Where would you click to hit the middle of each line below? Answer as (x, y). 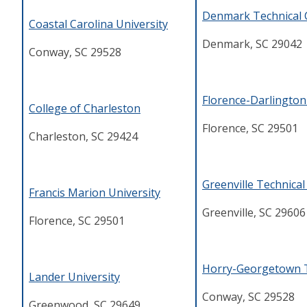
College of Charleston (85, 109)
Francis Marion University (95, 193)
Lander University (74, 277)
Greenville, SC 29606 (254, 213)
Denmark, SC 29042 (252, 44)
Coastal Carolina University (98, 24)
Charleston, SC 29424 (83, 137)
